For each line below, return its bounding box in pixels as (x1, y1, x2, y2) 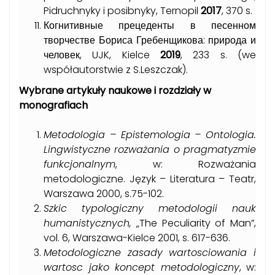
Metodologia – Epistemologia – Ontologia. (44, 128, 256, 142)
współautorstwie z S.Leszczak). (44, 63, 188, 77)
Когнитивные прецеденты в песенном (44, 18, 256, 33)
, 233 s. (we (180, 48, 256, 63)
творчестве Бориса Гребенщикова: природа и (44, 33, 256, 48)
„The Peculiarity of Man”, (131, 216, 256, 231)
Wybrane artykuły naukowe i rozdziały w (19, 83, 211, 98)
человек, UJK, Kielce (44, 48, 160, 63)
